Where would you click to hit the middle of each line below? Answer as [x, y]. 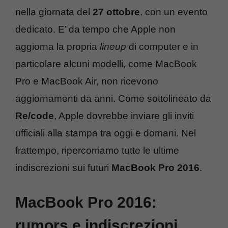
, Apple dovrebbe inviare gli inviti [124, 116]
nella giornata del [54, 12]
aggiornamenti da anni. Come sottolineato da [113, 98]
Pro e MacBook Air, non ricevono [87, 81]
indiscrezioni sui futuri [63, 167]
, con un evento [174, 12]
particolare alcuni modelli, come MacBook [106, 64]
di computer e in [162, 46]
